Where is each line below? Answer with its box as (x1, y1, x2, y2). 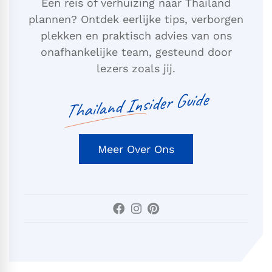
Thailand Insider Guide (64, 87, 208, 123)
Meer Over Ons (98, 143, 174, 156)
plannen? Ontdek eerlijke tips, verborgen (29, 13, 243, 26)
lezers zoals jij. (97, 62, 175, 75)
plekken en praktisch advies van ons (40, 29, 232, 42)
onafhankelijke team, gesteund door (40, 46, 232, 59)
